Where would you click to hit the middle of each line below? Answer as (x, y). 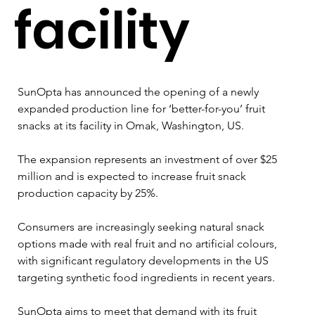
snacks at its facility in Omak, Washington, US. (131, 125)
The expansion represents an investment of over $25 (149, 159)
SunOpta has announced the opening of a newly (140, 91)
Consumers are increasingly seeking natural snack (142, 226)
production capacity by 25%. (88, 193)
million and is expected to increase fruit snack (133, 176)
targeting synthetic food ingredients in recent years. (146, 277)
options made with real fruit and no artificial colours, (149, 243)
